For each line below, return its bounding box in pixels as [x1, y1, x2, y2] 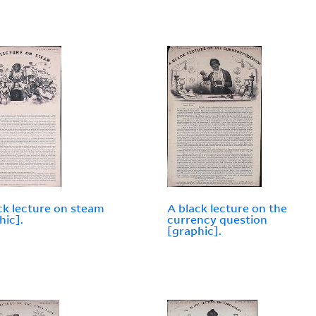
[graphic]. [167, 224, 222, 238]
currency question [167, 212, 268, 227]
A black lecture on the [167, 201, 288, 216]
